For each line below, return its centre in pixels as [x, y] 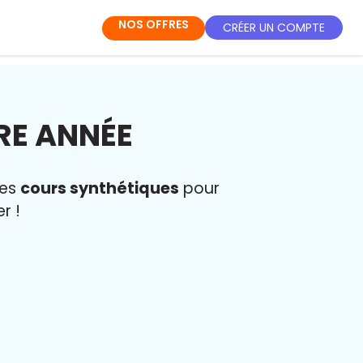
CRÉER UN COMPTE [274, 27]
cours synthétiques [100, 188]
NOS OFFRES [154, 24]
